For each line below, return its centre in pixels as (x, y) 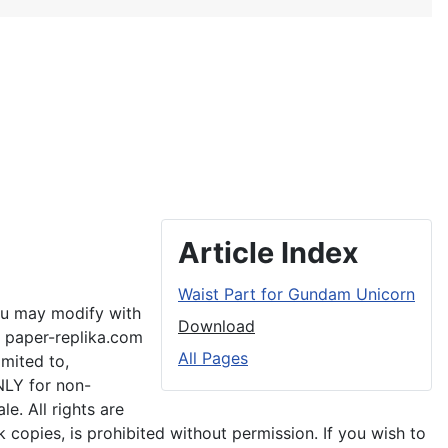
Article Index (268, 252)
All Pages (213, 358)
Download (216, 326)
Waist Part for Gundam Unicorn (296, 294)
